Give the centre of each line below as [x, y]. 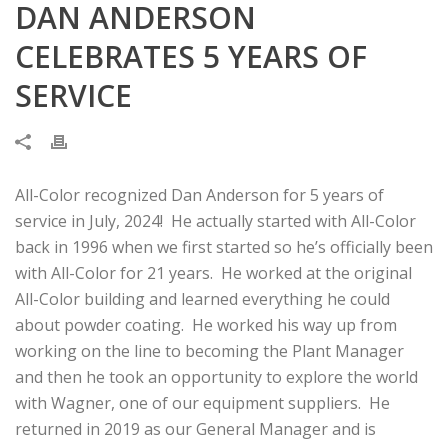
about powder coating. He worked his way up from [206, 325]
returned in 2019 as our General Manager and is [195, 429]
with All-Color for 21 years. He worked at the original [213, 273]
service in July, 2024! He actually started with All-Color [215, 221]
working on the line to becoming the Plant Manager [209, 351]
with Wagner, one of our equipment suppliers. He [202, 403]
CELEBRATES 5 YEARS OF [191, 56]
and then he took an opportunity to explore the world [216, 377]
